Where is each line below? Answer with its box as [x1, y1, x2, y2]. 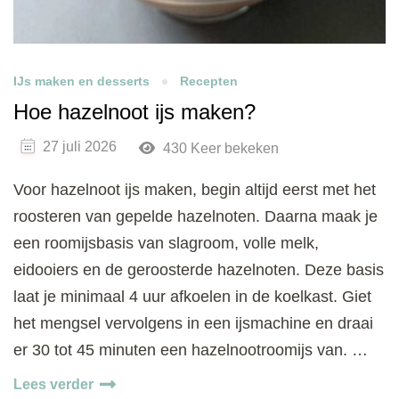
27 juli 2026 [43, 139, 117, 155]
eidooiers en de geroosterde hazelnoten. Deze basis [13, 260, 384, 279]
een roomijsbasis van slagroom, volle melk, [13, 233, 319, 252]
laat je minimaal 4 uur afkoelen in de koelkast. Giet [13, 287, 371, 305]
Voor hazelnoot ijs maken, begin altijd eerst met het [13, 180, 376, 199]
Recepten [180, 73, 238, 88]
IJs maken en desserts [13, 73, 150, 88]
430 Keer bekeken [159, 140, 279, 156]
